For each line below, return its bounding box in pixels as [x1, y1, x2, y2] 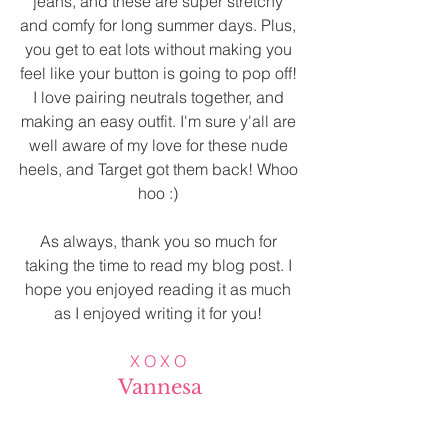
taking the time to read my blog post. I [24, 255, 296, 276]
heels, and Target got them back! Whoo [18, 159, 302, 180]
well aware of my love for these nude [28, 135, 292, 156]
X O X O [130, 351, 186, 372]
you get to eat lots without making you [24, 39, 296, 60]
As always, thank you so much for [39, 231, 281, 252]
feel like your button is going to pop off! [19, 63, 301, 84]
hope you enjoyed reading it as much [25, 279, 295, 300]
